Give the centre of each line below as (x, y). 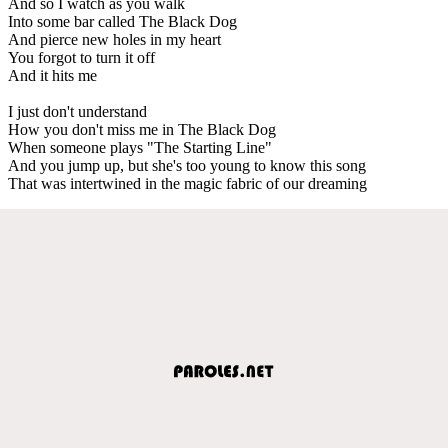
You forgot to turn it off (81, 57)
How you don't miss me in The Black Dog (142, 129)
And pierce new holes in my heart (114, 39)
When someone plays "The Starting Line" (140, 147)
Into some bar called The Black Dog (122, 21)
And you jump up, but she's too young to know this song (187, 165)
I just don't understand (77, 111)
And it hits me (52, 75)
